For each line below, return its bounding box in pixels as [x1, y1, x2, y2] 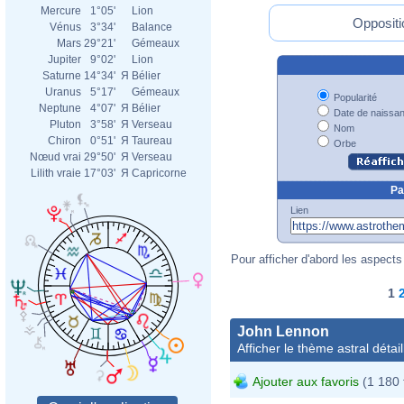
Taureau [132, 134, 172, 147]
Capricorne [132, 167, 187, 179]
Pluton [50, 118, 81, 131]
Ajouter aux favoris [252, 373, 359, 389]
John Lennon [237, 323, 329, 339]
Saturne [42, 69, 81, 82]
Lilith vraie [31, 167, 81, 179]
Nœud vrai [30, 151, 81, 163]
